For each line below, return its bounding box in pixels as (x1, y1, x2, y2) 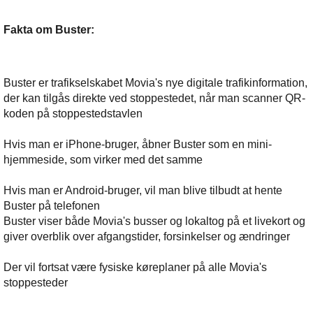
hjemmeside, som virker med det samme (3, 154, 203, 166)
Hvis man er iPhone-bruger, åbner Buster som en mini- (3, 138, 272, 150)
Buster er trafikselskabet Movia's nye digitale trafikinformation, (3, 77, 307, 89)
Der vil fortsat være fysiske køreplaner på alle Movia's (3, 261, 267, 273)
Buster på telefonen (3, 200, 100, 212)
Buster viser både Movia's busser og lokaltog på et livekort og (3, 215, 305, 227)
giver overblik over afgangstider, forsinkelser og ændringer (3, 231, 290, 242)
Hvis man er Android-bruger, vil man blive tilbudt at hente (3, 184, 282, 196)
